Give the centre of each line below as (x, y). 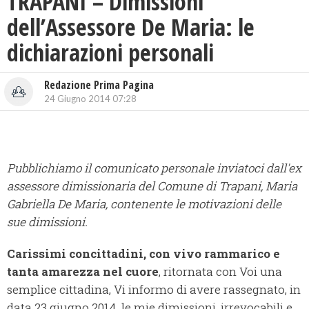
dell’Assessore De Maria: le (131, 27)
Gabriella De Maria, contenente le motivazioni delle (144, 204)
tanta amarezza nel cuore (83, 272)
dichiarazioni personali (110, 53)
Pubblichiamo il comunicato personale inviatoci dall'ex (154, 168)
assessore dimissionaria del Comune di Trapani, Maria (152, 186)
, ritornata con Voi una (220, 272)
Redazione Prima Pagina (99, 85)
